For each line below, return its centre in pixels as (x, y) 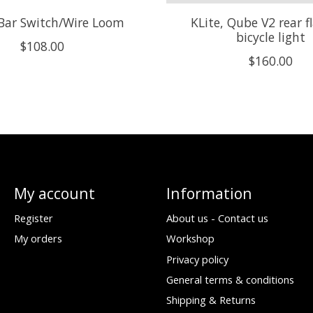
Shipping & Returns (211, 299)
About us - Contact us (217, 218)
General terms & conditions (230, 279)
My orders (38, 239)
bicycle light (270, 37)
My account (54, 194)
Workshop (190, 239)
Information (209, 194)
